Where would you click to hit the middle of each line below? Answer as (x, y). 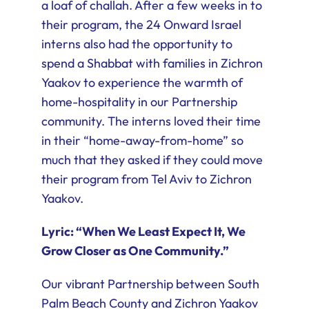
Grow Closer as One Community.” (135, 251)
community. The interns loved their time (151, 121)
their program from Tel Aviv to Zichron (146, 179)
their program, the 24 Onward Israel (141, 25)
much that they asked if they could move (152, 160)
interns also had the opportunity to (137, 44)
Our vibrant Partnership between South (150, 284)
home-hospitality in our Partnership (139, 102)
